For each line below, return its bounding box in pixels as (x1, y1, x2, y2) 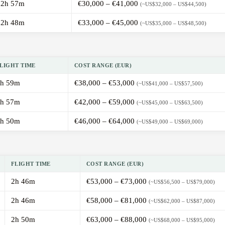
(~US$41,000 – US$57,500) (137, 80, 203, 87)
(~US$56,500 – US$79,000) (149, 179, 215, 185)
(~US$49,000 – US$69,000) (137, 119, 203, 125)
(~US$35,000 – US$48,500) (140, 20, 206, 27)
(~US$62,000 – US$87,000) (149, 198, 215, 204)
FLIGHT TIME (11, 161, 51, 167)
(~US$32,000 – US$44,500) (140, 1, 206, 8)
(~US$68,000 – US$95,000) (149, 217, 215, 223)
